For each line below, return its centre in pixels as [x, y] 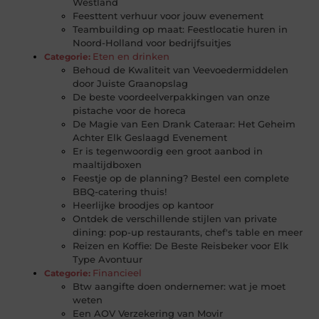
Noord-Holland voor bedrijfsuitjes [152, 43]
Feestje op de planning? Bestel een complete [181, 178]
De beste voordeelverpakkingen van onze [172, 97]
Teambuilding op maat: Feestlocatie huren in [181, 30]
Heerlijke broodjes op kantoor [143, 205]
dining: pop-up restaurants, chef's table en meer [188, 232]
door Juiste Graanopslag [131, 84]
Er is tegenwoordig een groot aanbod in [168, 151]
